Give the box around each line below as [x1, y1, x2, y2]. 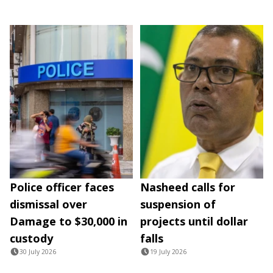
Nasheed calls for [140, 180, 235, 195]
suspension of [140, 197, 216, 212]
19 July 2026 [150, 247, 186, 257]
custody [10, 231, 53, 246]
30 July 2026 [19, 247, 56, 257]
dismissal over [10, 197, 87, 212]
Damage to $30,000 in [10, 214, 127, 229]
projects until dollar [140, 214, 248, 229]
